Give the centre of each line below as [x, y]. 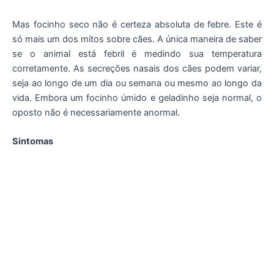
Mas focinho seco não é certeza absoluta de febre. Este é [137, 24]
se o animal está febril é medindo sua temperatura [137, 54]
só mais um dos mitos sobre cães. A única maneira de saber [137, 39]
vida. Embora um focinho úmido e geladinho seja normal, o [137, 98]
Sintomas [33, 142]
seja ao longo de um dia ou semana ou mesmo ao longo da [137, 83]
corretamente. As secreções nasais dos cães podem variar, [137, 68]
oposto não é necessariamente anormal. [96, 112]
